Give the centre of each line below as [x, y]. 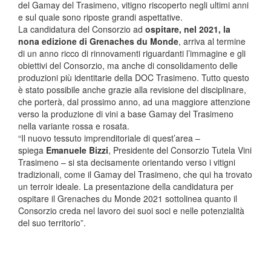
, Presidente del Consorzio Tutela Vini [180, 150]
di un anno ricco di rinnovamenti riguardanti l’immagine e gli [132, 53]
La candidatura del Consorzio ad [82, 29]
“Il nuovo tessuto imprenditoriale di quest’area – [109, 138]
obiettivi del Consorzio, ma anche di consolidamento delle [128, 65]
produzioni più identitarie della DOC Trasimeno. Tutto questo [134, 77]
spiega [32, 150]
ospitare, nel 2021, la [188, 29]
